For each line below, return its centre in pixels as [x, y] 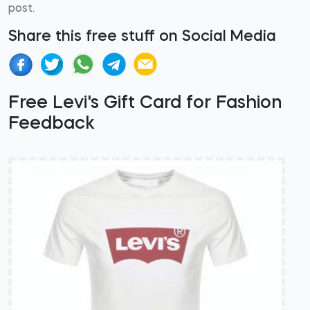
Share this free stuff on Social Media [142, 37]
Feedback [52, 124]
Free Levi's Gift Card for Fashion [145, 103]
